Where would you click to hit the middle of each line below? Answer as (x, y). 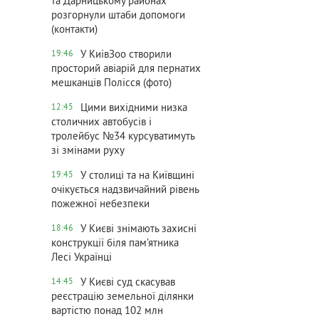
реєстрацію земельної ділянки (122, 297)
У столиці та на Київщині (137, 176)
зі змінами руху (88, 151)
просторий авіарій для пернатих (126, 69)
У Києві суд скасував (128, 283)
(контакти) (74, 30)
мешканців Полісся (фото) (111, 84)
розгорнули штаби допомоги (118, 16)
